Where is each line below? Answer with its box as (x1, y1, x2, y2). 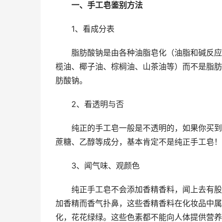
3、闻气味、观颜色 (71, 161, 140, 170)
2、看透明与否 (71, 99, 124, 109)
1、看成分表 (71, 24, 114, 34)
